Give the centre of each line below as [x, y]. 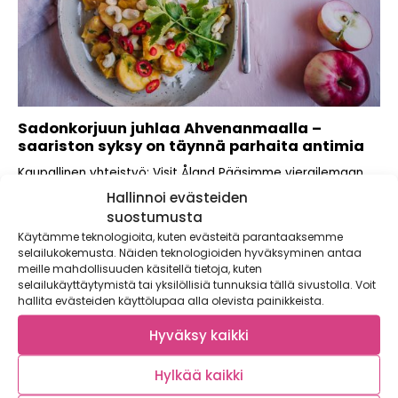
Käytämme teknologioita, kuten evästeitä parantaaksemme [180, 236]
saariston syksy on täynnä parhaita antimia [191, 146]
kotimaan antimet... [76, 206]
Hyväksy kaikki [199, 334]
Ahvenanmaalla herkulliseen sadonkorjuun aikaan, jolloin [185, 189]
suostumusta [155, 217]
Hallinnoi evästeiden [177, 197]
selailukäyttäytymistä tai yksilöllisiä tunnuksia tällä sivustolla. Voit [197, 284]
